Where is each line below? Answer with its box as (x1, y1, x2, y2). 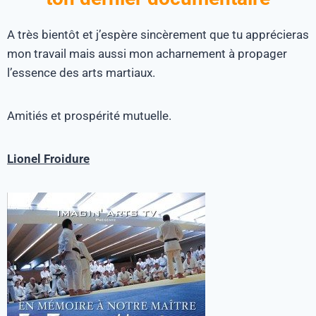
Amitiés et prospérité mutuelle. (7, 108, 171, 123)
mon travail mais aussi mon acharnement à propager (7, 46, 287, 61)
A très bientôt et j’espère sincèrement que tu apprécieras (7, 27, 309, 42)
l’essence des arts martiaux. (7, 65, 155, 80)
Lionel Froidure (7, 151, 90, 166)
